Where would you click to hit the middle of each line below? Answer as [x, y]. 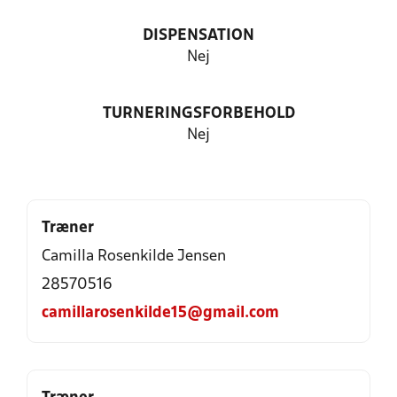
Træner [68, 228]
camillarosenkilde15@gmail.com [160, 313]
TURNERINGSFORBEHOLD [198, 114]
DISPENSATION [198, 36]
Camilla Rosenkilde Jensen [134, 257]
